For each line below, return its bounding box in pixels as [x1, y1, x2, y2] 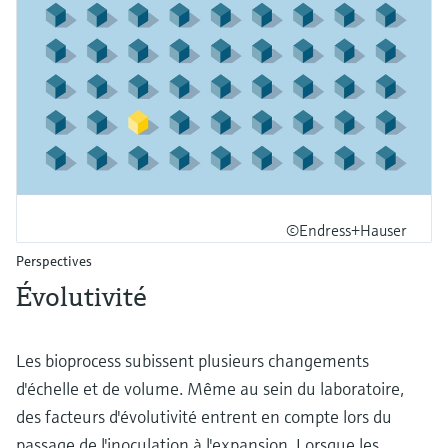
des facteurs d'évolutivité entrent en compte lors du [16, 405, 392, 429]
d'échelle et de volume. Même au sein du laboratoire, [16, 377, 404, 401]
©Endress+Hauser [286, 220, 407, 241]
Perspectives [16, 252, 92, 271]
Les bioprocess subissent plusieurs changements [16, 349, 369, 373]
